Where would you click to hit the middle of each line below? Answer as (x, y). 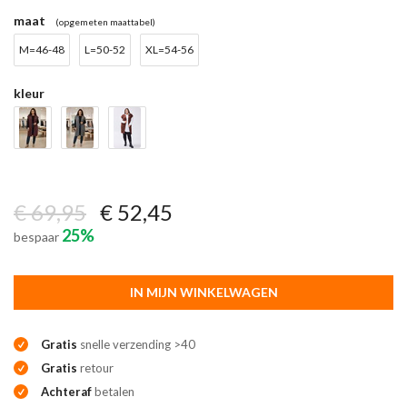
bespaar (38, 237)
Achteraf (66, 392)
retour (95, 368)
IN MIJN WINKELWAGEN (203, 292)
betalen (113, 392)
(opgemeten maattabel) (105, 22)
